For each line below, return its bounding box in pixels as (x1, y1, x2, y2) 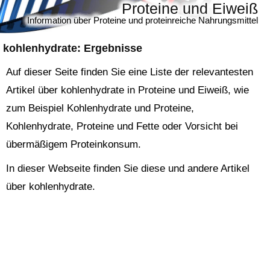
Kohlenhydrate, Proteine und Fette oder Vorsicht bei (6, 121, 238, 132)
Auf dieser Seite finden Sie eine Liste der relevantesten (6, 66, 253, 78)
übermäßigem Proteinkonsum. (6, 139, 141, 150)
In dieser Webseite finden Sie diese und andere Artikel (6, 163, 250, 174)
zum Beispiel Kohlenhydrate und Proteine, (6, 102, 194, 114)
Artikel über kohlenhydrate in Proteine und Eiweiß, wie (6, 84, 249, 96)
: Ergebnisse (77, 42, 142, 54)
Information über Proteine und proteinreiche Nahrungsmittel (27, 15, 258, 25)
